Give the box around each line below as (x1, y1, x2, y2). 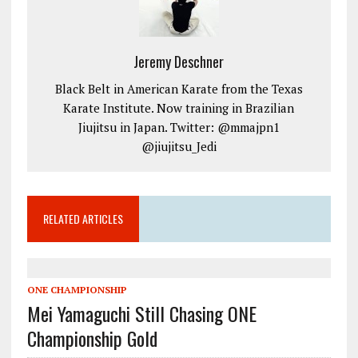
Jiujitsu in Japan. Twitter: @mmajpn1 (78, 119, 280, 136)
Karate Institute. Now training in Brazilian (63, 100, 295, 117)
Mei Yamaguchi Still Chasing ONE (26, 299, 257, 328)
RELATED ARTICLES (42, 210, 123, 228)
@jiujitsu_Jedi (141, 138, 217, 155)
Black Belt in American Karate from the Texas (54, 81, 303, 97)
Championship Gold (26, 324, 157, 353)
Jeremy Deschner (133, 51, 225, 73)
